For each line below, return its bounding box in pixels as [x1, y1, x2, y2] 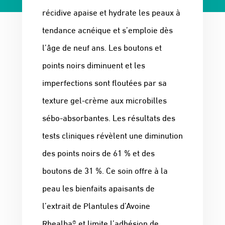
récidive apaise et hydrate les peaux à [42, 6, 180, 19]
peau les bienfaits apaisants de [42, 181, 155, 194]
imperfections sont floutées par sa [42, 76, 167, 89]
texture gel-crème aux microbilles [42, 93, 167, 106]
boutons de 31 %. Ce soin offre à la [42, 164, 168, 177]
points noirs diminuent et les [42, 58, 145, 71]
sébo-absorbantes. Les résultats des [42, 111, 175, 124]
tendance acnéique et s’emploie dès [42, 23, 173, 36]
